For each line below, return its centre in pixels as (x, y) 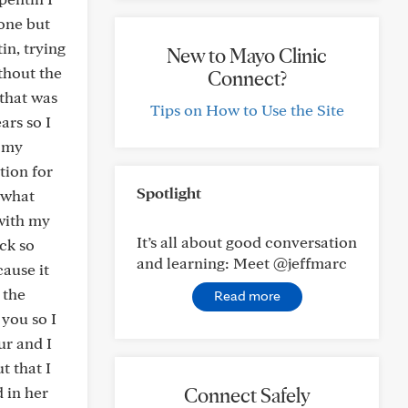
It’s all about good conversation (247, 242)
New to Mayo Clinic (247, 56)
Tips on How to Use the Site (247, 110)
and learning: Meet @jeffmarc (242, 263)
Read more (247, 296)
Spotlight (169, 193)
